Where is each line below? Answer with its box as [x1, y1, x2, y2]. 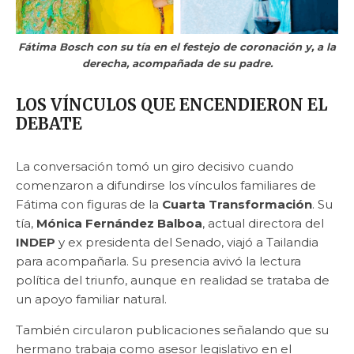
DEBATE [16, 114, 82, 134]
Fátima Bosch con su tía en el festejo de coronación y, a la [18, 40, 336, 54]
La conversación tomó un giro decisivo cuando [16, 159, 294, 175]
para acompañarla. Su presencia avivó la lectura [16, 254, 301, 269]
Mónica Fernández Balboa [36, 216, 202, 232]
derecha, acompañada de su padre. [81, 57, 273, 70]
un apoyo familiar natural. [16, 292, 167, 307]
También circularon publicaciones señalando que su [16, 322, 329, 338]
